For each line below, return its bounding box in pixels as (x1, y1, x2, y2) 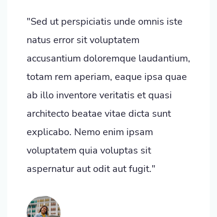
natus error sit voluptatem (27, 33, 139, 46)
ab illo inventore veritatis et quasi (27, 88, 172, 102)
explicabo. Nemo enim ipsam (27, 125, 153, 139)
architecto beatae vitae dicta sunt (27, 107, 171, 120)
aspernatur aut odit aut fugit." (27, 162, 155, 175)
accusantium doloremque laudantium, (27, 51, 190, 65)
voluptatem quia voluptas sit (27, 143, 151, 157)
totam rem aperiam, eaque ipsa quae (27, 70, 187, 83)
